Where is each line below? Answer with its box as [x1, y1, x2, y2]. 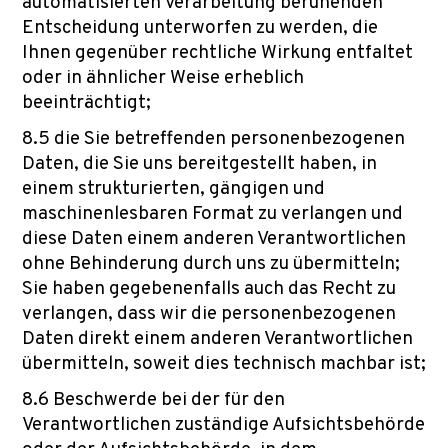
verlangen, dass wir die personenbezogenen [22, 302, 396, 326]
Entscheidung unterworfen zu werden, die [22, 16, 378, 40]
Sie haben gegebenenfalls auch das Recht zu [22, 277, 396, 301]
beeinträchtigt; [22, 91, 151, 115]
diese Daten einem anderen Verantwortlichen [22, 227, 406, 251]
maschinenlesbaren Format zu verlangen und [22, 202, 403, 226]
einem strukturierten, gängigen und [22, 177, 325, 201]
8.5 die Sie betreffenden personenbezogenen [22, 127, 405, 151]
